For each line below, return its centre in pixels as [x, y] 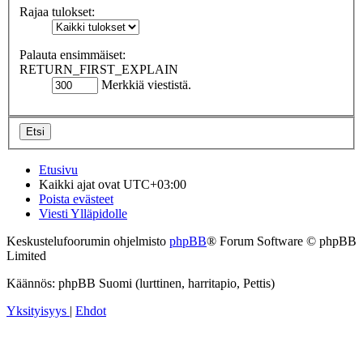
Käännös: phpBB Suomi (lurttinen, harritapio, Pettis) [141, 283]
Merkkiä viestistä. [145, 85]
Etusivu [58, 169]
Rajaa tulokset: [57, 12]
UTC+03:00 [155, 184]
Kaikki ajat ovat [81, 184]
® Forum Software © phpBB [282, 241]
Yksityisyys [36, 310]
